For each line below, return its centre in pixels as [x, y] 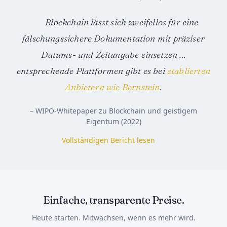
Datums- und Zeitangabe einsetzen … [113, 55]
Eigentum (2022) [113, 122]
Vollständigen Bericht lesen [108, 140]
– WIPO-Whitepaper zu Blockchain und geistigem [113, 111]
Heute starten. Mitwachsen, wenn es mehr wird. [113, 218]
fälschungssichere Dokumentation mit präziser [113, 39]
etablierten [187, 71]
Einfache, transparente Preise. [113, 200]
